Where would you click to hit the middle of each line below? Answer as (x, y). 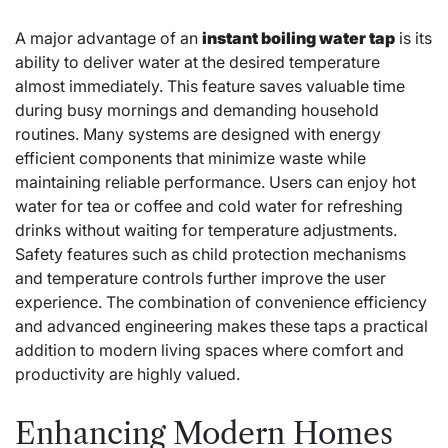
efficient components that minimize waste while (190, 158)
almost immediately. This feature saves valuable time (210, 86)
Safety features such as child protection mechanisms (210, 254)
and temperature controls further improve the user (200, 278)
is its (413, 38)
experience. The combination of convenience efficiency (221, 302)
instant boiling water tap (298, 38)
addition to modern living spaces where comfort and (209, 350)
